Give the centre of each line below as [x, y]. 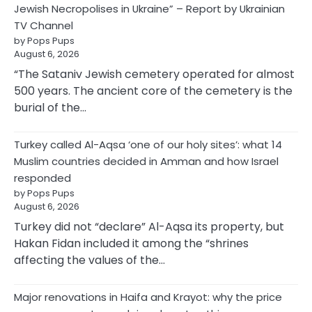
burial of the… [50, 107]
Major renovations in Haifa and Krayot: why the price [148, 297]
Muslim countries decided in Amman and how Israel [146, 161]
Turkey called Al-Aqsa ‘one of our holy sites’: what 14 [148, 144]
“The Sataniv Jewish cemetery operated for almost [154, 74]
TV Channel [44, 25]
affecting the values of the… [89, 260]
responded [42, 178]
